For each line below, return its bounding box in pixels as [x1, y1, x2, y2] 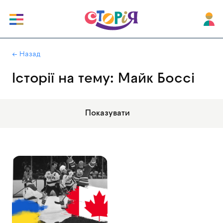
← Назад [12, 51, 40, 58]
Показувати [85, 110, 130, 117]
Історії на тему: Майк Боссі [12, 73, 195, 86]
